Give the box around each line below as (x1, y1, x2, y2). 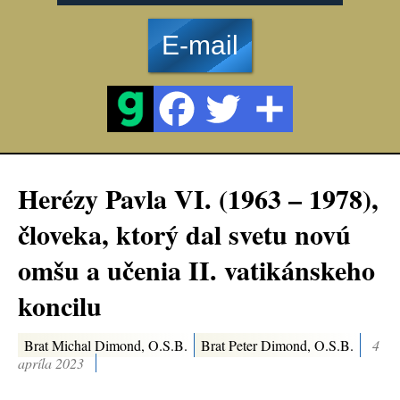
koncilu (18, 286, 102, 325)
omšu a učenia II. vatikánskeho (18, 250, 375, 289)
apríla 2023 (18, 353, 84, 372)
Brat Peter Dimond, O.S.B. (201, 335, 354, 354)
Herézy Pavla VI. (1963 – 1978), (18, 179, 379, 218)
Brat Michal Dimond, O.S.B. (24, 335, 187, 354)
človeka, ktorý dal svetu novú (18, 214, 351, 254)
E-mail (162, 30, 238, 60)
